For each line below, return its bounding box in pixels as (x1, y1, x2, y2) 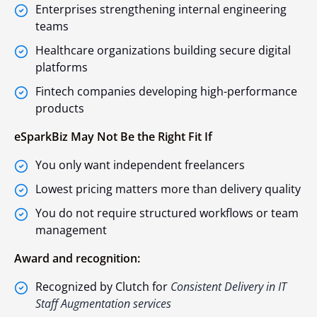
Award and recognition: (14, 250, 140, 266)
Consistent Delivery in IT (171, 278, 287, 294)
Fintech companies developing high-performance (35, 83, 297, 99)
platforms (35, 59, 88, 75)
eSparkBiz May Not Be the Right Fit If (14, 128, 212, 144)
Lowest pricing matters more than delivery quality (35, 180, 301, 197)
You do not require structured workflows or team (35, 204, 299, 221)
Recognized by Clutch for (35, 278, 171, 294)
